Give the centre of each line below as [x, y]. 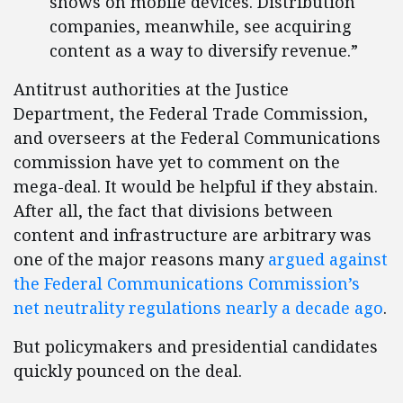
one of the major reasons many [141, 259]
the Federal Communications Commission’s [187, 283]
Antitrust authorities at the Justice [151, 89]
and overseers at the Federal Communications [197, 138]
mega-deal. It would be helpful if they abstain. [196, 186]
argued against [328, 259]
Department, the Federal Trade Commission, [191, 113]
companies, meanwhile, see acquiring [201, 26]
